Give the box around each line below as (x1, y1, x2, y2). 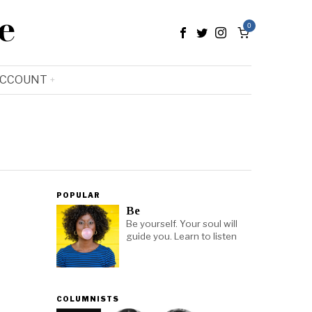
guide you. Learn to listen (126, 231, 237, 242)
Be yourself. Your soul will (126, 218, 237, 229)
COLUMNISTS (56, 295, 119, 303)
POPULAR (56, 191, 100, 199)
